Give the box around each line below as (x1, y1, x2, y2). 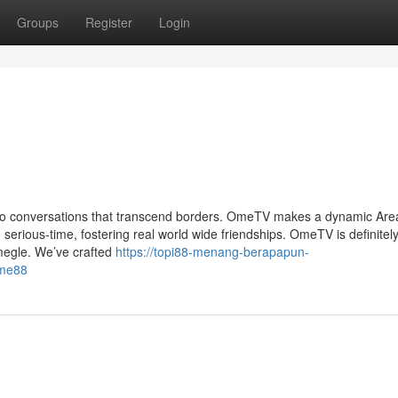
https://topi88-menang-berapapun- (115, 243, 309, 260)
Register (85, 13, 132, 31)
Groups (17, 13, 59, 31)
